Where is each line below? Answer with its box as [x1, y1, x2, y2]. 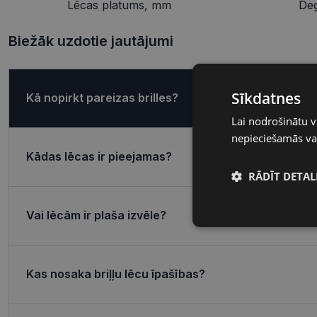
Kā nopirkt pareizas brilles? [26, 91, 178, 105]
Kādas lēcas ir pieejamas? [26, 149, 172, 164]
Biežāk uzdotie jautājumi [8, 32, 173, 50]
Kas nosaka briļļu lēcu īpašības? [26, 267, 205, 282]
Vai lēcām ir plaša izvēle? [26, 208, 166, 223]
